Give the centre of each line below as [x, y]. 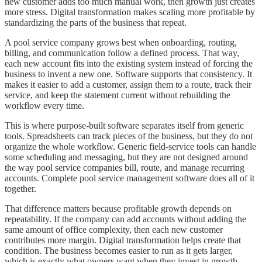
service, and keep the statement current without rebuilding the [118, 95]
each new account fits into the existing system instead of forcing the [129, 64]
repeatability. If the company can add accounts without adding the [125, 219]
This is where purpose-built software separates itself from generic [124, 126]
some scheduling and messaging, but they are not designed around [126, 157]
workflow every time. [44, 106]
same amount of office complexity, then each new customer [114, 230]
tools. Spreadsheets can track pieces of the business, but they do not [129, 136]
